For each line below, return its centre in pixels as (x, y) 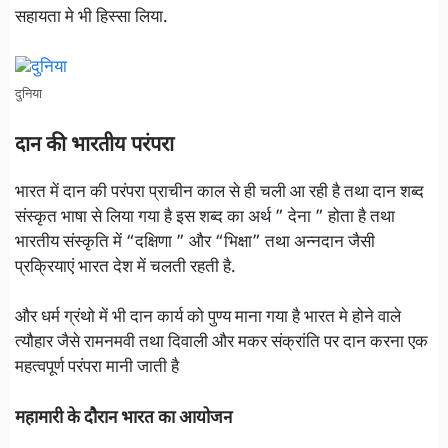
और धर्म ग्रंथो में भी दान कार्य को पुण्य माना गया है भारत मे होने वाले (208, 318)
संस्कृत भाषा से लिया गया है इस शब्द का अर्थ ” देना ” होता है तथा (205, 217)
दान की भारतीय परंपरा (94, 145)
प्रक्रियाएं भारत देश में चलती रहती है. (125, 267)
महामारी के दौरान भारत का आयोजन (123, 418)
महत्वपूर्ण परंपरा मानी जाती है (97, 368)
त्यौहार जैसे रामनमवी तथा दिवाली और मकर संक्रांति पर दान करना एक (221, 343)
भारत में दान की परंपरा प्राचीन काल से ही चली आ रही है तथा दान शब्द (219, 192)
